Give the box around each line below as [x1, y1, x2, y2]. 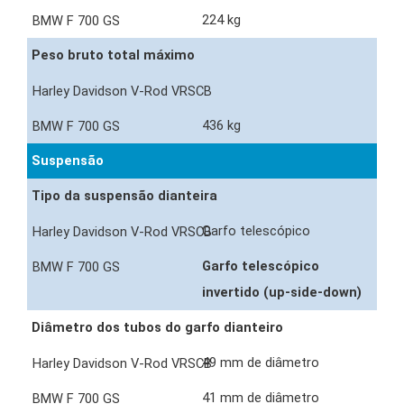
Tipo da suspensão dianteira [32, 188, 217, 205]
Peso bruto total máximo [32, 47, 195, 64]
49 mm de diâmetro [202, 354, 323, 372]
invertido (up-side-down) [202, 284, 365, 301]
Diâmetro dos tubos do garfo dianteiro [32, 319, 283, 336]
